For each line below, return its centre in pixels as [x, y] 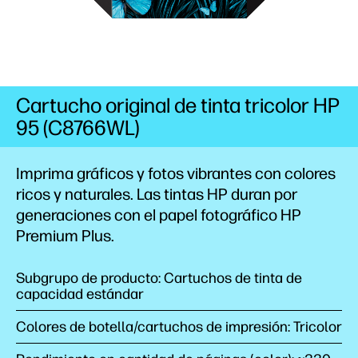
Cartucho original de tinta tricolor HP [178, 105]
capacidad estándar [80, 294]
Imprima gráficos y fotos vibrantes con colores [176, 173]
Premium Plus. [65, 236]
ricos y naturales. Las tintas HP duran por [157, 194]
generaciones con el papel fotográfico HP [159, 215]
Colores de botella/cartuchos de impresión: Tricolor [179, 327]
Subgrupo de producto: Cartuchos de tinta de [159, 278]
